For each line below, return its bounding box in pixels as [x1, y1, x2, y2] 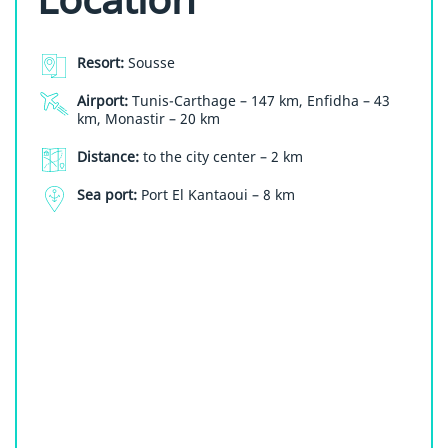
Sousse [124, 53, 175, 73]
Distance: [77, 147, 139, 167]
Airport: [77, 91, 128, 111]
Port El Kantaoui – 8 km [137, 185, 295, 205]
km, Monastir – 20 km [77, 109, 220, 129]
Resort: [77, 53, 124, 73]
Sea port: [77, 185, 137, 205]
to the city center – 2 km [139, 147, 303, 167]
